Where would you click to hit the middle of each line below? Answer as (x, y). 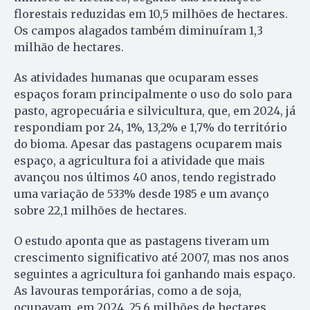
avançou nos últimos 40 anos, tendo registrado (145, 177)
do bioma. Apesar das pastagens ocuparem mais (148, 144)
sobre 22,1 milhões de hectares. (100, 210)
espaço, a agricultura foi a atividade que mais (139, 160)
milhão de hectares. (69, 47)
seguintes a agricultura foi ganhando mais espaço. (155, 274)
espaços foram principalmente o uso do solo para (153, 94)
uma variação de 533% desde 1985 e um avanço (142, 193)
